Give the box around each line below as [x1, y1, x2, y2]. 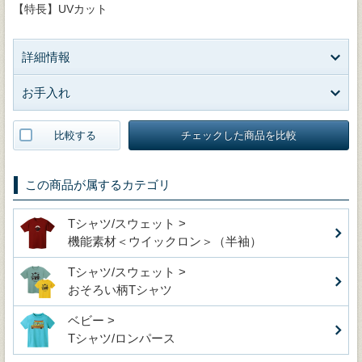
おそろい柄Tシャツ [68, 282, 172, 297]
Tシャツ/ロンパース [68, 330, 175, 345]
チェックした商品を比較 [181, 128, 297, 141]
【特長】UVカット [13, 2, 107, 15]
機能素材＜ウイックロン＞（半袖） [68, 234, 262, 248]
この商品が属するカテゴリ [25, 177, 170, 192]
